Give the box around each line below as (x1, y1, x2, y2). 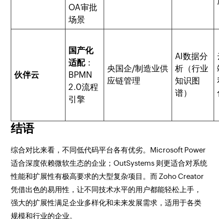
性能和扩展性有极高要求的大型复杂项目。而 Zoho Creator (11, 172, 204, 180)
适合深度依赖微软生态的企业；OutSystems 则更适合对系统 (11, 159, 208, 167)
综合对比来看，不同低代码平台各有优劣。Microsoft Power (11, 146, 206, 154)
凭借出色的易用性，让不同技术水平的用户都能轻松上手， (11, 185, 202, 194)
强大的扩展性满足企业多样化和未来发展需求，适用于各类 (11, 198, 202, 207)
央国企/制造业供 (107, 64, 169, 73)
